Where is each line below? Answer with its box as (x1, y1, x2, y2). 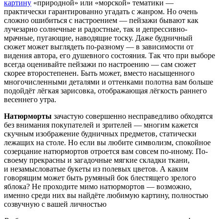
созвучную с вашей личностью (4, 200, 107, 209)
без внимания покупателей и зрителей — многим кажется (4, 121, 198, 130)
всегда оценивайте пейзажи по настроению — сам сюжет (4, 60, 196, 69)
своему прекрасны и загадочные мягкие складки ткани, (4, 156, 190, 165)
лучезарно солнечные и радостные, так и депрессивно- (4, 25, 187, 34)
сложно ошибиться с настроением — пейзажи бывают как (4, 16, 198, 25)
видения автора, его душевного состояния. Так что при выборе (4, 51, 215, 60)
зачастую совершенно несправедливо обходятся (52, 112, 213, 121)
